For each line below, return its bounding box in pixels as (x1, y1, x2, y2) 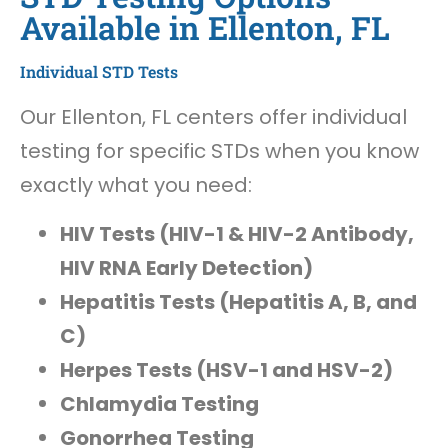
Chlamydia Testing (60, 389, 259, 418)
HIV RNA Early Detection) (60, 253, 313, 282)
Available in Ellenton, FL (20, 6, 390, 50)
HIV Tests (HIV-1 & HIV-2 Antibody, (60, 219, 414, 248)
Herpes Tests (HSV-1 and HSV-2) (60, 355, 393, 384)
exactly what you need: (20, 171, 252, 200)
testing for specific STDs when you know (20, 137, 419, 166)
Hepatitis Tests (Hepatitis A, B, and (60, 287, 417, 316)
